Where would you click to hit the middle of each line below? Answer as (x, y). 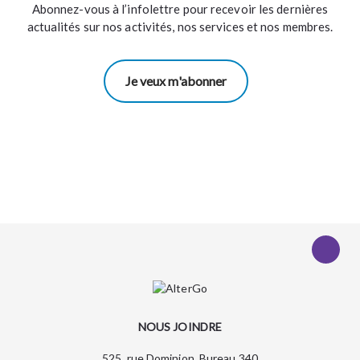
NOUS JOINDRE (180, 326)
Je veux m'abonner (176, 80)
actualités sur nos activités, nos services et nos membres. (180, 26)
